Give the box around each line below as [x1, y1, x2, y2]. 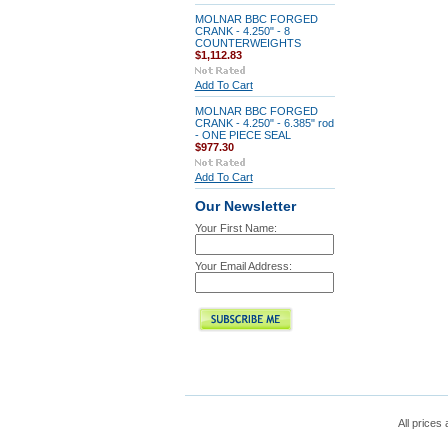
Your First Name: [194, 222, 277, 234]
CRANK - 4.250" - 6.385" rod [194, 117, 334, 129]
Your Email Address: [194, 260, 292, 272]
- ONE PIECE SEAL [194, 129, 291, 141]
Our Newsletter [194, 199, 296, 214]
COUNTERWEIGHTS [194, 37, 301, 49]
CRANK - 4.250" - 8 [194, 25, 290, 37]
